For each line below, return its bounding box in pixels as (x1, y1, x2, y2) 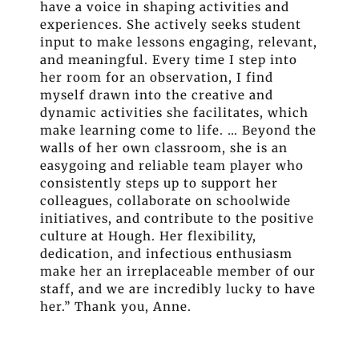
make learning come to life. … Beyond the (40, 123, 317, 139)
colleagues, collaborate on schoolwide (40, 193, 291, 209)
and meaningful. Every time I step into (40, 52, 297, 68)
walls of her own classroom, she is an (40, 140, 288, 156)
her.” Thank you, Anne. (40, 299, 196, 315)
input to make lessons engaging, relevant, (40, 34, 317, 50)
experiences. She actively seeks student (40, 17, 301, 33)
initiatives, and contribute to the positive (40, 211, 314, 227)
